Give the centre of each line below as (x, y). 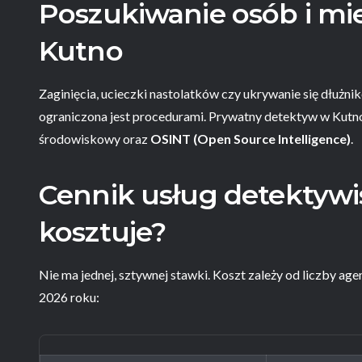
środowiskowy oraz (95, 139)
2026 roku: (69, 297)
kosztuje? (103, 232)
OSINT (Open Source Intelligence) (250, 139)
